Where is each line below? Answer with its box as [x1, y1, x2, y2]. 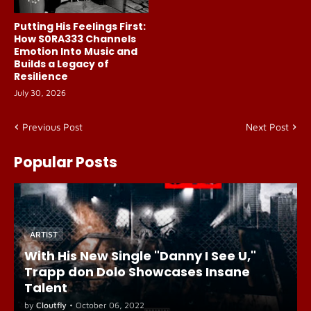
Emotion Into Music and [14, 44, 137, 58]
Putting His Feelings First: [14, 19, 146, 33]
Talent [24, 279, 67, 296]
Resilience [14, 69, 68, 83]
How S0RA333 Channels [14, 32, 136, 46]
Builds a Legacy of [14, 57, 109, 71]
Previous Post [22, 121, 83, 133]
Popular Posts [14, 152, 117, 172]
